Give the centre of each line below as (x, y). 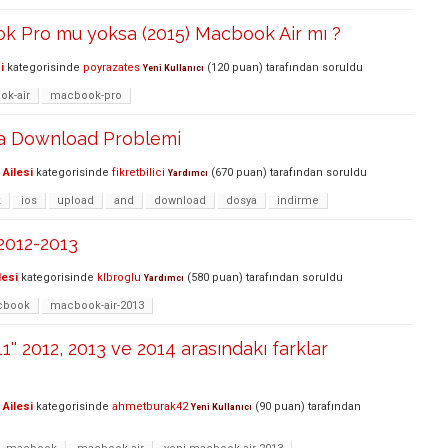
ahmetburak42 (150, 406)
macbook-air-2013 (97, 305)
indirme (298, 200)
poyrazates (111, 68)
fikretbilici (138, 173)
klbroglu (119, 278)
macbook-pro (86, 95)
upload (75, 200)
